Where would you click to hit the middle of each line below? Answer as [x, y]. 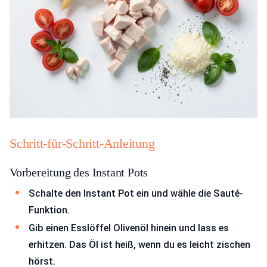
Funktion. [49, 210]
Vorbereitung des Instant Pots [79, 173]
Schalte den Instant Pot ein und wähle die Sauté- [136, 194]
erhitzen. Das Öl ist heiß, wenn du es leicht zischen [139, 244]
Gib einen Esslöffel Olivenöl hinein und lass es [129, 228]
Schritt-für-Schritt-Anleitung [82, 144]
